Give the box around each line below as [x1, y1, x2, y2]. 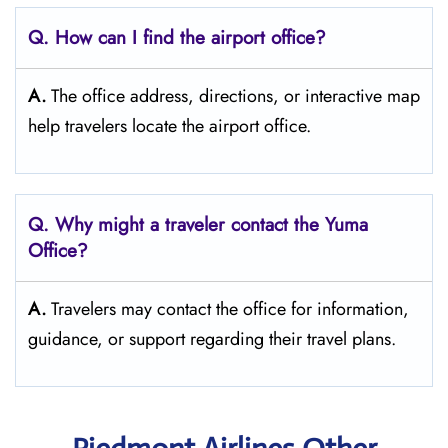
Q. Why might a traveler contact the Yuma [28, 211, 368, 238]
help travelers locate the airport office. [28, 113, 311, 139]
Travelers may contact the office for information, [51, 296, 409, 322]
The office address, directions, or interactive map [51, 83, 420, 109]
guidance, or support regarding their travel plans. [28, 326, 396, 352]
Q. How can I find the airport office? [28, 24, 326, 51]
